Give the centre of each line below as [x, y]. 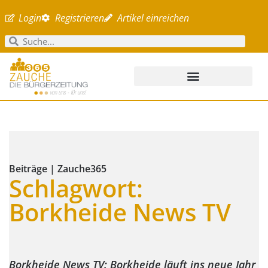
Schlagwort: [76, 188]
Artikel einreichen [153, 18]
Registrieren [79, 18]
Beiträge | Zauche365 [58, 168]
